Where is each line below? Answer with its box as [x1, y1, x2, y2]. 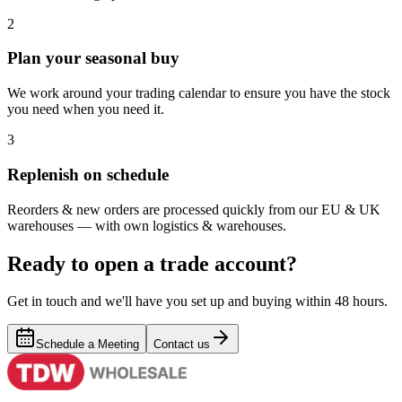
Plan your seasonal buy [7, 48, 179, 68]
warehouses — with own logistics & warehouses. [7, 217, 286, 233]
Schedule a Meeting [36, 337, 139, 352]
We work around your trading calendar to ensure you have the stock [7, 85, 390, 101]
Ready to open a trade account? [7, 251, 297, 275]
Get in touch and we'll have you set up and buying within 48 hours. [7, 293, 388, 310]
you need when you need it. [7, 101, 164, 118]
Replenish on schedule [7, 164, 169, 184]
